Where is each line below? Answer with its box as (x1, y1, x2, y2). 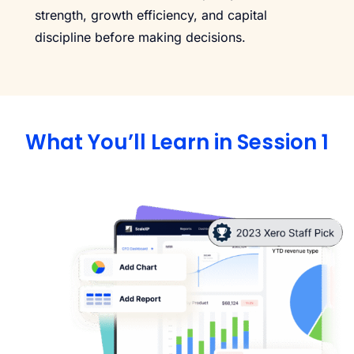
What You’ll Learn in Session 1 (25, 128, 329, 157)
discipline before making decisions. (35, 29, 246, 46)
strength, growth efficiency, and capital (35, 7, 267, 24)
